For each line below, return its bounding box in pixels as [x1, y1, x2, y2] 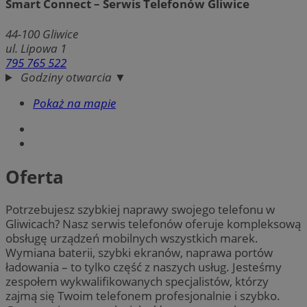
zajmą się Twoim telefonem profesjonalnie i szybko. [5, 288, 280, 304]
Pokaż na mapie [33, 95, 116, 112]
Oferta [5, 164, 64, 189]
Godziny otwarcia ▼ [18, 69, 127, 86]
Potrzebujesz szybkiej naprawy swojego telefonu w [5, 201, 275, 218]
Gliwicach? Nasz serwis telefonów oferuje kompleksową [5, 216, 301, 232]
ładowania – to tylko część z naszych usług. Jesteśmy [5, 259, 282, 275]
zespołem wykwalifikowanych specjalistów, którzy [5, 273, 269, 290]
